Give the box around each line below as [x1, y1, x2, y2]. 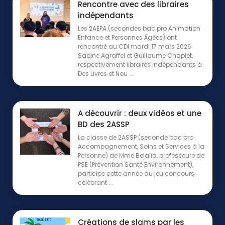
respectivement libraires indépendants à [78, 60, 202, 69]
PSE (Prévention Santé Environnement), [78, 160, 193, 169]
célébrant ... [78, 178, 113, 187]
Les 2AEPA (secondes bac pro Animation [78, 24, 200, 33]
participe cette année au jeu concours [78, 169, 194, 178]
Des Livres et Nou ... [78, 69, 134, 78]
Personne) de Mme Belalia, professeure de [78, 151, 204, 160]
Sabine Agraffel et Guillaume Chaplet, [78, 51, 193, 60]
